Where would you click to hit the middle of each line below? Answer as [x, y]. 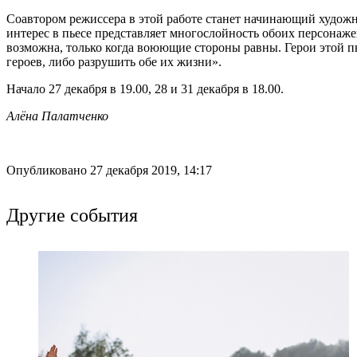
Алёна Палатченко [57, 116]
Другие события [72, 214]
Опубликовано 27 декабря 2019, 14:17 [109, 170]
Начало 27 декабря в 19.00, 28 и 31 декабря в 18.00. [145, 88]
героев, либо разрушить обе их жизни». [114, 61]
